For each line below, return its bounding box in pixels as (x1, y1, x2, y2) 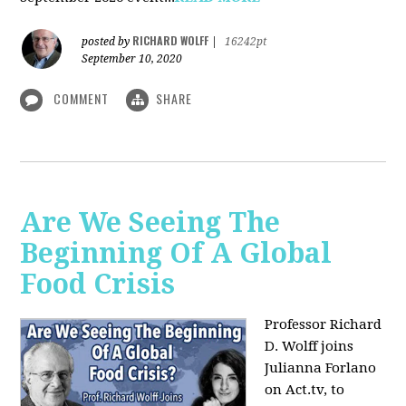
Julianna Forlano (265, 359, 377, 376)
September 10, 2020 (82, 52, 183, 65)
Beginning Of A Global (20, 237, 333, 269)
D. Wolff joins (265, 337, 354, 354)
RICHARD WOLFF (132, 32, 209, 48)
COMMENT (50, 88, 113, 108)
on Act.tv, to (265, 381, 345, 398)
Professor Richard (265, 315, 382, 333)
